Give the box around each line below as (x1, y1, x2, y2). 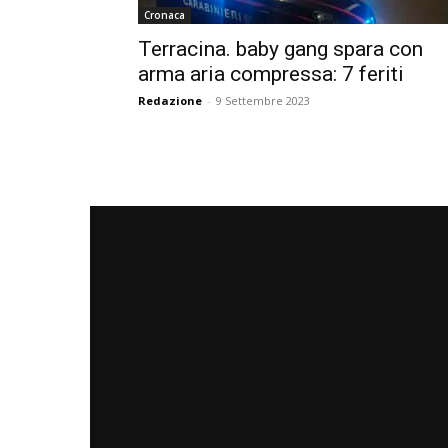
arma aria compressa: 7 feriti (138, 62, 404, 86)
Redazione (138, 93, 202, 108)
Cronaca (144, 8, 185, 22)
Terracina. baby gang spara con (138, 37, 423, 61)
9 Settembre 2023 (216, 93, 310, 108)
